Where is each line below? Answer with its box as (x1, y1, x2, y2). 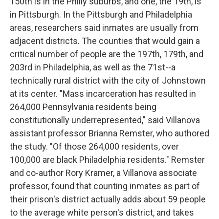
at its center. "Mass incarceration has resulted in (10, 88, 196, 99)
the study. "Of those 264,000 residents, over (10, 141, 179, 152)
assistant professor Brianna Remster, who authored (10, 128, 209, 138)
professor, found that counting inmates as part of (10, 181, 200, 191)
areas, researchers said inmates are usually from (10, 22, 198, 33)
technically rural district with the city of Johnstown (10, 75, 206, 86)
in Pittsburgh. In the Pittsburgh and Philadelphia (10, 9, 192, 20)
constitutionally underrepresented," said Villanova (10, 115, 200, 125)
